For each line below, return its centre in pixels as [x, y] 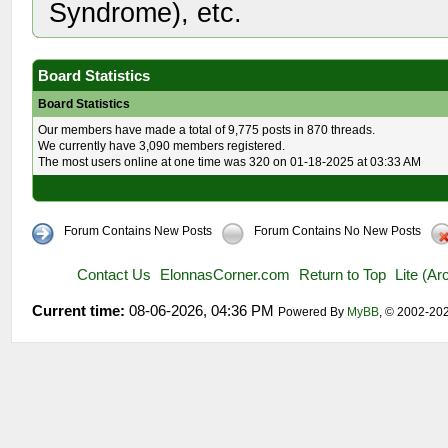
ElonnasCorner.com [225, 274]
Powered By [313, 312]
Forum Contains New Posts [138, 231]
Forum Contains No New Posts [338, 231]
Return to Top [343, 274]
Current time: [79, 310]
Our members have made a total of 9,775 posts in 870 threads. [207, 130]
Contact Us [114, 274]
